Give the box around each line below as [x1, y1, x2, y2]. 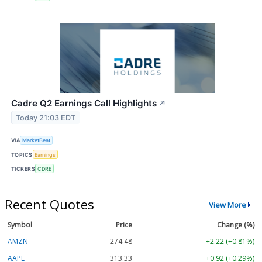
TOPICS [11, 151, 33, 158]
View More [208, 199, 246, 210]
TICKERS [11, 165, 36, 172]
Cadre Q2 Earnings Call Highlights [11, 97, 157, 109]
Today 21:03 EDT [16, 113, 76, 122]
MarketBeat [22, 137, 51, 144]
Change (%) [217, 220, 254, 230]
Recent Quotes [5, 195, 94, 213]
